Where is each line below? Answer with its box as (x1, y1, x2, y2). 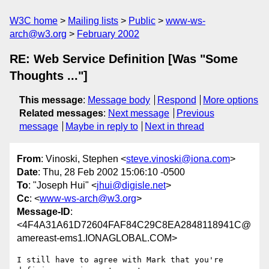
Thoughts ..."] (10, 69, 88, 82)
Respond (157, 95, 196, 105)
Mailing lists (68, 16, 118, 26)
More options (203, 95, 259, 105)
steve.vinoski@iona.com (126, 154, 230, 165)
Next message (108, 108, 169, 118)
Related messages (19, 108, 103, 118)
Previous (176, 108, 214, 118)
